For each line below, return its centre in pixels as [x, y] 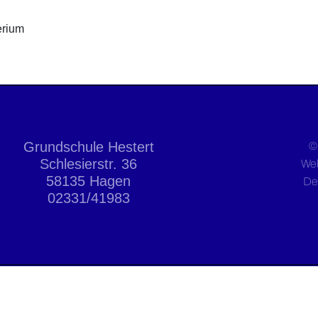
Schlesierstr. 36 [89, 164]
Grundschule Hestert [88, 147]
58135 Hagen [89, 181]
